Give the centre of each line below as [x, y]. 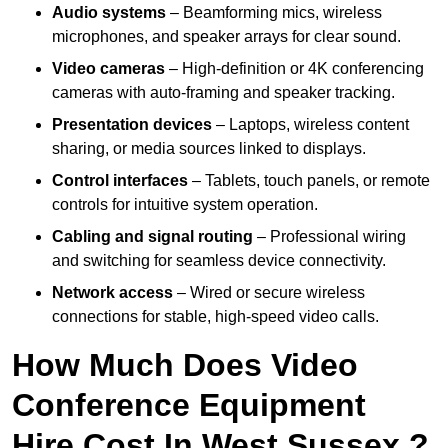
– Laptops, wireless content [310, 125]
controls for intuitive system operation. [185, 205]
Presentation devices [132, 125]
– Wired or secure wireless [269, 293]
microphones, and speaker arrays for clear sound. [226, 37]
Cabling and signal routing [152, 237]
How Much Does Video [185, 365]
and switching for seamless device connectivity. [219, 261]
